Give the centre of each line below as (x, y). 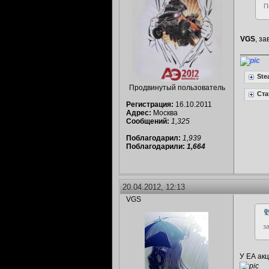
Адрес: (139, 113)
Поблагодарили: (156, 147)
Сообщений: (148, 121)
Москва (165, 113)
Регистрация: (150, 104)
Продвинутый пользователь (177, 88)
